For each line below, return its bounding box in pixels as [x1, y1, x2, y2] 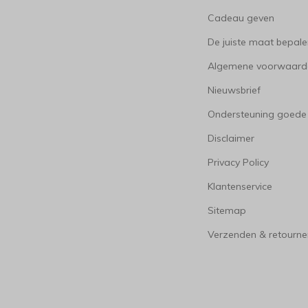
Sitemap [208, 204, 247, 217]
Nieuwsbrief [208, 84, 261, 96]
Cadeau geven [208, 12, 275, 24]
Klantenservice [208, 180, 273, 192]
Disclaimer [208, 132, 255, 144]
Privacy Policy [208, 156, 269, 168]
